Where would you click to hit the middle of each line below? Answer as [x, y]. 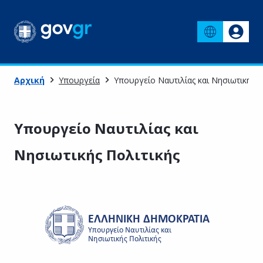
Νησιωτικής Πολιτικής [97, 154]
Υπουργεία [79, 80]
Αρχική [29, 80]
